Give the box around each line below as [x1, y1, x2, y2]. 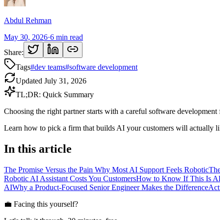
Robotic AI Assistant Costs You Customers [4, 174, 136, 183]
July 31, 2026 [44, 76, 86, 85]
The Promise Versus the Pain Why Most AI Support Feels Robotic [4, 165, 209, 174]
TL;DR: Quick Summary [16, 90, 94, 99]
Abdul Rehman [4, 16, 52, 25]
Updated [16, 76, 44, 85]
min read [54, 32, 83, 41]
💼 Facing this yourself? [4, 199, 78, 208]
